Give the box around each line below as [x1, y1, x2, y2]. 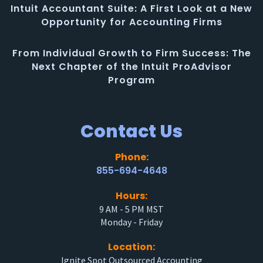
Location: [108, 240, 155, 254]
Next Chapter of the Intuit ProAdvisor [31, 59, 232, 73]
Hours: [116, 188, 147, 203]
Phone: [114, 150, 149, 164]
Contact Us [80, 119, 183, 144]
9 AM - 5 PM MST [99, 203, 164, 215]
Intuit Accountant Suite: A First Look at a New [11, 1, 252, 15]
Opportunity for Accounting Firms [41, 15, 222, 29]
